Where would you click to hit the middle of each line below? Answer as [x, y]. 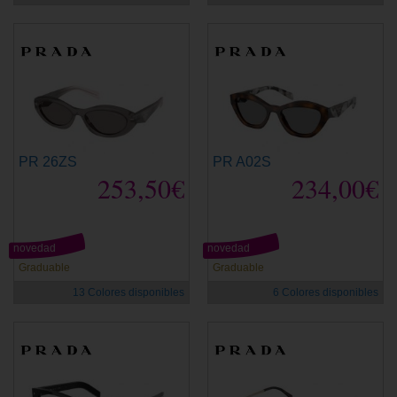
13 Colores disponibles [128, 292]
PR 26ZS [48, 161]
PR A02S [242, 161]
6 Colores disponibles [326, 292]
